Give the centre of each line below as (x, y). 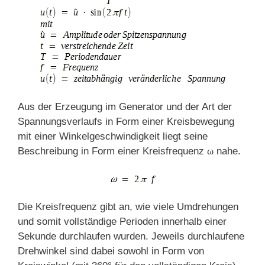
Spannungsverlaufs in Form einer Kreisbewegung (126, 122)
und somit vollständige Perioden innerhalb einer (122, 222)
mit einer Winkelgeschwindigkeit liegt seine (113, 137)
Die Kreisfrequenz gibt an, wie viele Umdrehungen (128, 207)
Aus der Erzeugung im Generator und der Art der (125, 107)
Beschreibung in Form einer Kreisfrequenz (112, 151)
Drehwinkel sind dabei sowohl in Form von (111, 251)
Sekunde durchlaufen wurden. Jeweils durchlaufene (131, 237)
